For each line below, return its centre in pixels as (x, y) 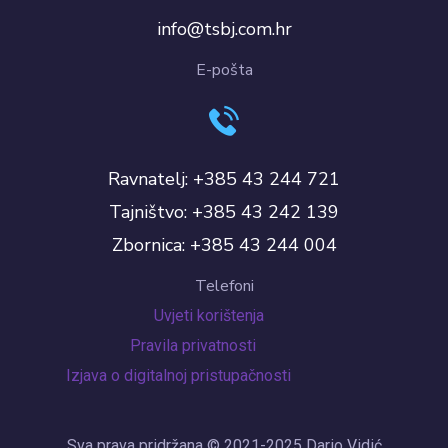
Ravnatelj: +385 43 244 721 (224, 179)
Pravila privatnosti (211, 346)
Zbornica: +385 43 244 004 (224, 245)
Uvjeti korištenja (209, 316)
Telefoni (224, 286)
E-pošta (224, 69)
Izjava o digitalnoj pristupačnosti (182, 376)
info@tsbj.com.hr (224, 28)
